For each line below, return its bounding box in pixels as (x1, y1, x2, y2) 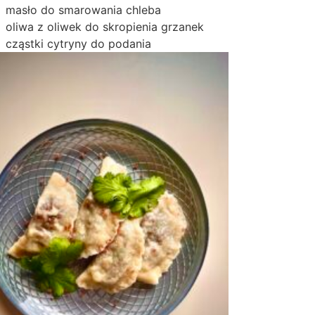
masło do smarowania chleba (6, 3, 162, 17)
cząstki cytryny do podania (6, 37, 152, 51)
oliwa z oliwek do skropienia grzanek (6, 20, 205, 34)
